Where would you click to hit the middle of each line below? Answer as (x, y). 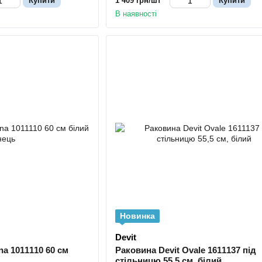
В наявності (136, 13)
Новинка (137, 216)
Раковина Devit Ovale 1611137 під (185, 250)
